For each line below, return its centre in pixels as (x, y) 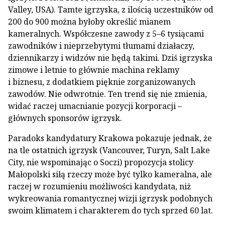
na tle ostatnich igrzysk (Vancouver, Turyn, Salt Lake (109, 150)
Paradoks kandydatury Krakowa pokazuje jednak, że (110, 138)
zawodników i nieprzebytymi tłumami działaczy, (101, 46)
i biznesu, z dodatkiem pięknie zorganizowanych (102, 82)
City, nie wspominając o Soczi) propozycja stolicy (101, 162)
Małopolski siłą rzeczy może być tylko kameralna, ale (110, 174)
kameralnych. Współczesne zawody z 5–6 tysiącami (106, 34)
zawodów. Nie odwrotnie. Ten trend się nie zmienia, (107, 94)
